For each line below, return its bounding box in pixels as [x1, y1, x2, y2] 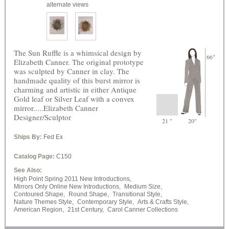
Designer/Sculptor [13, 112, 71, 123]
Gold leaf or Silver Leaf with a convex [13, 94, 134, 104]
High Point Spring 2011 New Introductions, [13, 175, 131, 183]
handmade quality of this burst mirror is [13, 75, 140, 86]
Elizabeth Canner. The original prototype [13, 57, 144, 67]
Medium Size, [124, 183, 162, 191]
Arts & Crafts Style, [137, 198, 189, 206]
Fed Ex [41, 133, 63, 141]
